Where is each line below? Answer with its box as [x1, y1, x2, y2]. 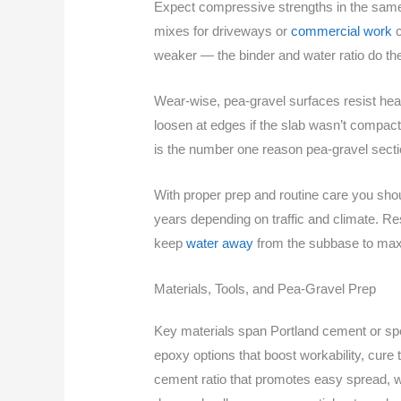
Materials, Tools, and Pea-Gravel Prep [154, 280, 377, 296]
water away [186, 235, 254, 251]
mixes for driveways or [154, 22, 292, 38]
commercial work [291, 22, 393, 38]
